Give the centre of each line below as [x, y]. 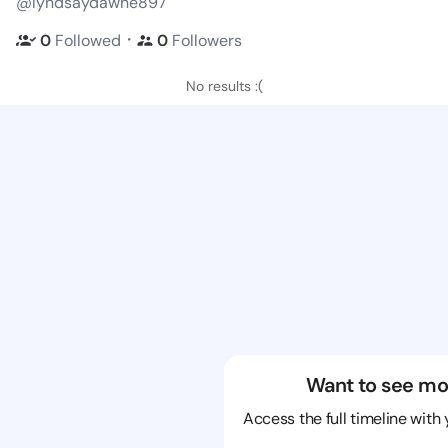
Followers [207, 40]
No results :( [224, 86]
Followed [88, 40]
